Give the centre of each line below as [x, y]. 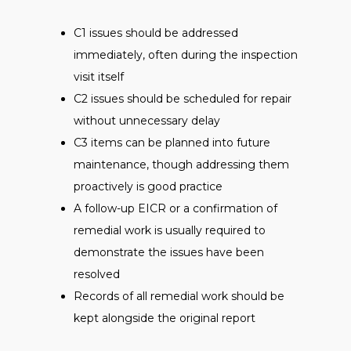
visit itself [99, 77]
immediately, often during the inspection [186, 55]
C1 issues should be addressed [156, 33]
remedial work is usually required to [170, 230]
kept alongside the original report [165, 318]
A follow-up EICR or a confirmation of [175, 208]
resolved [97, 274]
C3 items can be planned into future [172, 143]
